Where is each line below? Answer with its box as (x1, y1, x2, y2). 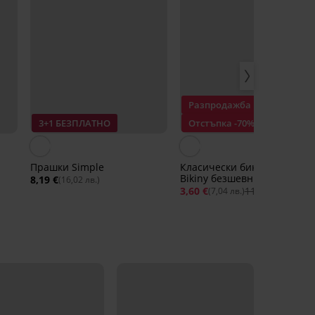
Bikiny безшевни (179, 172, 259, 186)
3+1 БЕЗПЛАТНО (38, 117, 110, 130)
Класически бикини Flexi (179, 160, 300, 174)
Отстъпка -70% (188, 117, 255, 130)
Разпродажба (188, 98, 251, 112)
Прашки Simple (30, 160, 104, 174)
